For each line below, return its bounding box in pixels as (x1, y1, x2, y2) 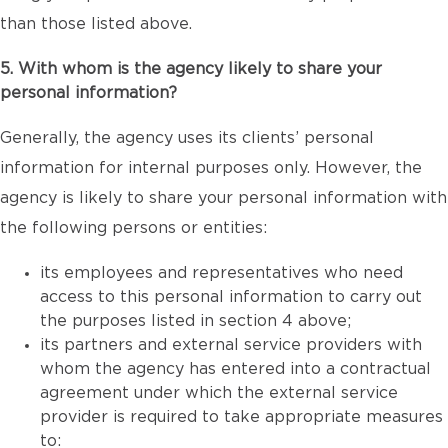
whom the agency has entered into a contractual (40, 361, 431, 377)
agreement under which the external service (40, 385, 398, 401)
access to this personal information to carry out (40, 289, 422, 305)
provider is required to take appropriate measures (40, 409, 443, 425)
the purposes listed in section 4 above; (40, 313, 351, 329)
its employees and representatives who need (40, 265, 403, 281)
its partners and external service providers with (40, 337, 422, 353)
